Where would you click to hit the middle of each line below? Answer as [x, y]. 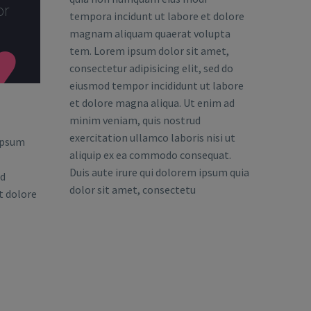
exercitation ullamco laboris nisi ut [152, 137]
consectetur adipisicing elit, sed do [151, 68]
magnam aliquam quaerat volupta [150, 33]
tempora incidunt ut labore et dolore [157, 16]
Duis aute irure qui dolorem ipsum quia [159, 172]
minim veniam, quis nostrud [135, 120]
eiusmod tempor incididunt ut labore [157, 85]
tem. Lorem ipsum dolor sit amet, [149, 50]
